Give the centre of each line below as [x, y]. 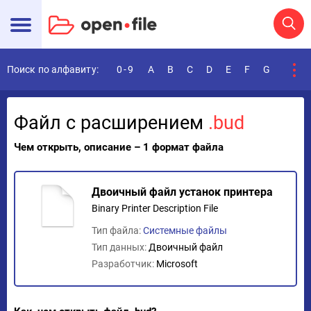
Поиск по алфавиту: [53, 69]
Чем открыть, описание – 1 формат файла [119, 147]
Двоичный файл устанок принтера [182, 192]
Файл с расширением [111, 123]
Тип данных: [120, 247]
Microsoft [177, 264]
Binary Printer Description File [155, 208]
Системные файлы [185, 230]
